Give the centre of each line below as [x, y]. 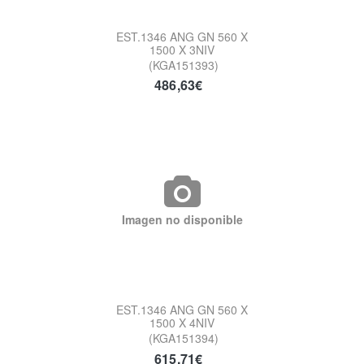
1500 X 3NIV [182, 49]
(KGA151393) [184, 65]
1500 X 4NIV [182, 323]
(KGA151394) [184, 338]
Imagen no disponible [182, 220]
